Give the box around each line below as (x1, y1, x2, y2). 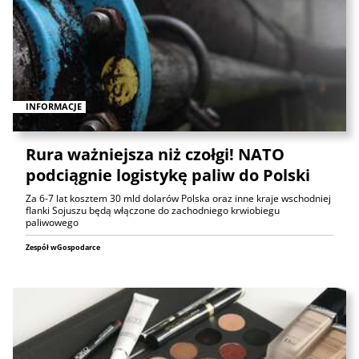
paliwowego (26, 216, 79, 230)
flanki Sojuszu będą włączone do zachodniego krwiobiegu (26, 204, 280, 218)
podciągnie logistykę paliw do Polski (26, 164, 310, 187)
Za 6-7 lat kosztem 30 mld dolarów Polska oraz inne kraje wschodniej (26, 192, 331, 206)
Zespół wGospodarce (26, 242, 100, 253)
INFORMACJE (26, 100, 82, 113)
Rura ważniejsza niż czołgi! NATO (26, 143, 284, 166)
